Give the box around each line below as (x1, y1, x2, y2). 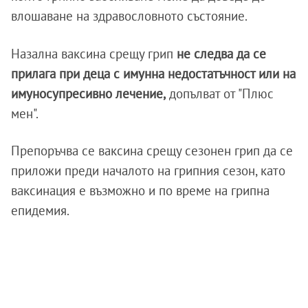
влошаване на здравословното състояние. (11, 8, 247, 25)
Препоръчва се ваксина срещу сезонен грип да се (11, 142, 293, 159)
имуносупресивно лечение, (11, 85, 166, 102)
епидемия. (11, 202, 69, 219)
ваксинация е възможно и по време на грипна (11, 182, 269, 199)
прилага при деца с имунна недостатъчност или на (11, 65, 296, 82)
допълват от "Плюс (166, 85, 274, 102)
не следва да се (173, 45, 266, 63)
